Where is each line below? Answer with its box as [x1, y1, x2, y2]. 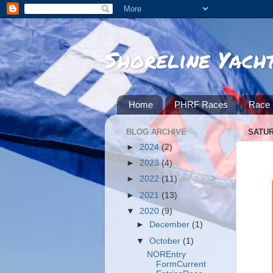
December [149, 220, 193, 230]
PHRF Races [174, 99, 228, 110]
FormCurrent [155, 260, 206, 269]
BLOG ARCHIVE [126, 127, 186, 137]
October [149, 236, 183, 246]
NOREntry [146, 250, 186, 260]
